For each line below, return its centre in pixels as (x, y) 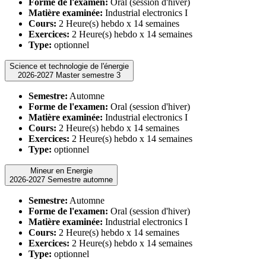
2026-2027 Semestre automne (80, 179)
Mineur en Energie (61, 170)
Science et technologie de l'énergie (69, 66)
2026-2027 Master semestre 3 (88, 75)
